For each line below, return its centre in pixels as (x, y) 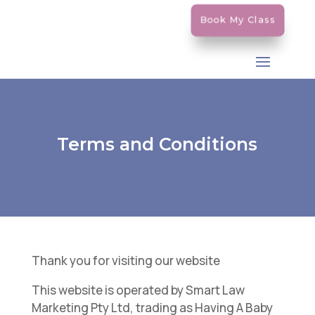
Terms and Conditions (157, 144)
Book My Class (238, 20)
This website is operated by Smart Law (138, 290)
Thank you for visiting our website (126, 261)
